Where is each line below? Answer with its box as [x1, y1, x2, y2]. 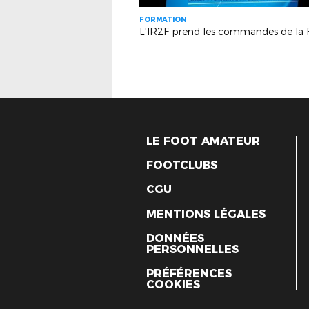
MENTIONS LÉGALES [146, 207, 266, 221]
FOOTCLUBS [146, 159, 217, 172]
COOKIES [146, 277, 200, 291]
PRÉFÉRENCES [146, 266, 232, 280]
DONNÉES [146, 231, 204, 245]
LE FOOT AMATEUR [146, 134, 260, 148]
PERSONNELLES [146, 242, 239, 256]
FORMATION [139, 15, 186, 24]
